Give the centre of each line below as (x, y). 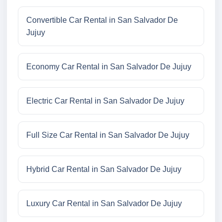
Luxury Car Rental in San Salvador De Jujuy (104, 204)
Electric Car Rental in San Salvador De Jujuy (105, 101)
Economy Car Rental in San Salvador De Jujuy (109, 67)
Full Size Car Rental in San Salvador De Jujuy (108, 135)
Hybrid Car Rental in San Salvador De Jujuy (104, 169)
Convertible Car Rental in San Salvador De (102, 20)
